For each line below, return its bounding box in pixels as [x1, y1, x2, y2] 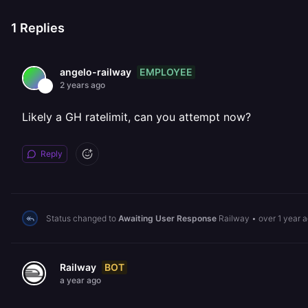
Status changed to [46, 212, 118, 223]
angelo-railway [60, 66, 131, 78]
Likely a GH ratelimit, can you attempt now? [22, 110, 251, 124]
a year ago [60, 275, 101, 285]
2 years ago [60, 80, 105, 90]
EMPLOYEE [140, 65, 192, 78]
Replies [17, 21, 65, 35]
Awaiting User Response [118, 212, 217, 223]
